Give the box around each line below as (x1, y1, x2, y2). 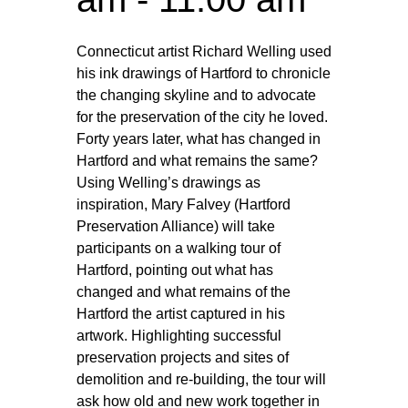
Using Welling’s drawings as (76, 175, 260, 190)
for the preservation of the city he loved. (76, 109, 331, 125)
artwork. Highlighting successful (76, 328, 281, 343)
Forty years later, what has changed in (76, 131, 321, 147)
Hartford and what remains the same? (76, 153, 318, 168)
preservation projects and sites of (76, 350, 289, 365)
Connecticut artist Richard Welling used (76, 44, 331, 59)
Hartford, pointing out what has (76, 262, 273, 278)
